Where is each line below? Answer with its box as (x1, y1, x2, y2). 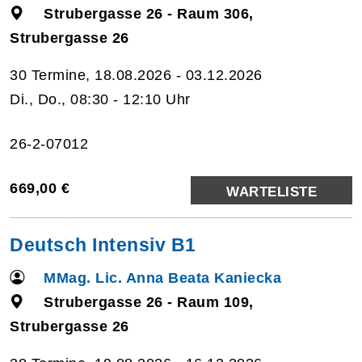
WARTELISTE (226, 183, 317, 200)
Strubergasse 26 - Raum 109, (44, 293, 254, 310)
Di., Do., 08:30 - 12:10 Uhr (10, 90, 191, 107)
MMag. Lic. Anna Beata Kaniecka (44, 269, 282, 286)
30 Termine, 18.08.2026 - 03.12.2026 (10, 66, 263, 83)
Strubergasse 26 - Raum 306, (44, 5, 254, 22)
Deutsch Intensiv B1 (10, 234, 196, 255)
